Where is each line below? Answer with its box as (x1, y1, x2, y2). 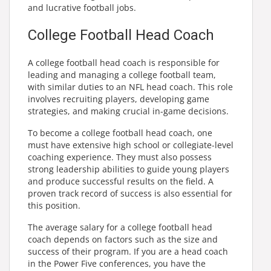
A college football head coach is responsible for (28, 56, 220, 68)
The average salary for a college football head (28, 221, 212, 233)
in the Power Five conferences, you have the (28, 257, 206, 269)
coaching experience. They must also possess (28, 151, 212, 163)
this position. (28, 199, 80, 211)
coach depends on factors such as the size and (28, 233, 218, 245)
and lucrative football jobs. (28, 1, 139, 13)
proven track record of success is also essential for (28, 187, 232, 199)
